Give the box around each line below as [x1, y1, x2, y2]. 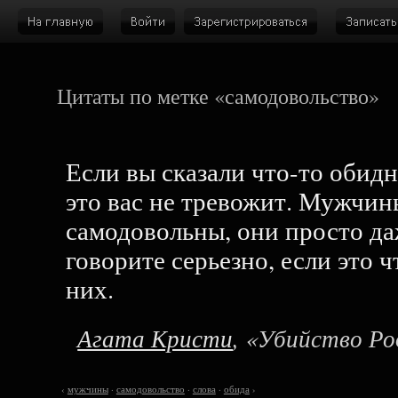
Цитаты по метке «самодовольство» [56, 82, 379, 110]
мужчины [67, 382, 108, 395]
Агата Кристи [77, 321, 234, 354]
